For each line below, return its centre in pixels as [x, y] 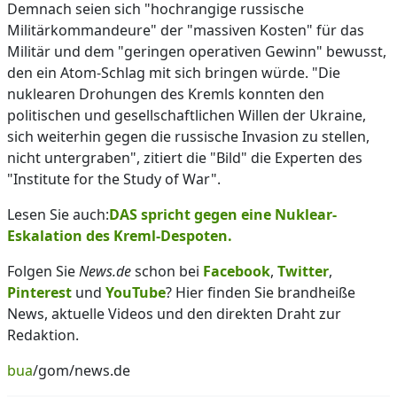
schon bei [167, 271]
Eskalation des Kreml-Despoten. [120, 236]
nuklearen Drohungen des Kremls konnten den [166, 94]
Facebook [237, 271]
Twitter [303, 271]
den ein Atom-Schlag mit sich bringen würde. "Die [174, 73]
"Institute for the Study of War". [114, 179]
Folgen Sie [43, 271]
